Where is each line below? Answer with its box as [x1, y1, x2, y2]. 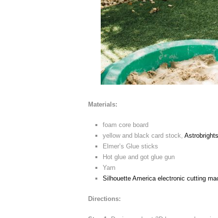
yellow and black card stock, [103, 131, 184, 139]
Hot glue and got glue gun [103, 153, 175, 161]
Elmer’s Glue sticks [103, 142, 158, 150]
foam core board [103, 121, 148, 128]
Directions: [88, 195, 121, 202]
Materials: [88, 100, 117, 108]
